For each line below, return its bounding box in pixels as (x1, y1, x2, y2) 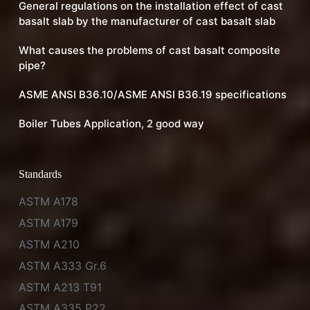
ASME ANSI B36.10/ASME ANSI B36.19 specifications (18, 87, 286, 101)
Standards (18, 167, 62, 180)
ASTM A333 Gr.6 (18, 258, 107, 273)
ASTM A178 (18, 194, 78, 209)
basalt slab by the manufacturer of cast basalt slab (18, 14, 275, 28)
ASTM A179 (18, 216, 78, 230)
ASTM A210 (18, 237, 80, 252)
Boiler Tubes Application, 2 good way (18, 116, 204, 130)
